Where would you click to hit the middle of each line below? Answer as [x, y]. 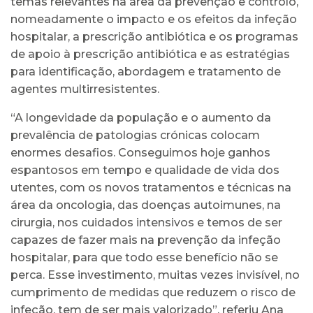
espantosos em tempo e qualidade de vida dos [145, 170]
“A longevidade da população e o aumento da [141, 117]
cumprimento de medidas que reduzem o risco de [153, 292]
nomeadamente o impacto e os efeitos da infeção [154, 19]
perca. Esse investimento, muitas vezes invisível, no [155, 275]
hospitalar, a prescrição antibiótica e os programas [154, 36]
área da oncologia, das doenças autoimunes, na [146, 205]
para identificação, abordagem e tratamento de [146, 71]
